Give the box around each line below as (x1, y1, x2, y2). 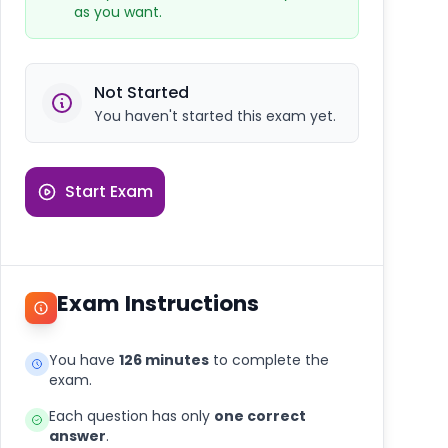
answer (49, 426, 106, 446)
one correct (214, 406, 306, 426)
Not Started (94, 81, 189, 104)
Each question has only (49, 406, 214, 426)
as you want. (74, 2, 162, 22)
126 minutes (119, 350, 209, 370)
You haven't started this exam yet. (94, 106, 336, 126)
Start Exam (65, 180, 153, 203)
